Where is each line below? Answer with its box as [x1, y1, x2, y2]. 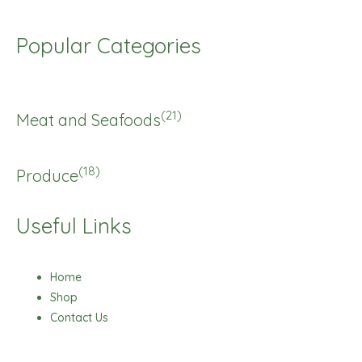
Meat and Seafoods [16, 109, 161, 130]
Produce [16, 165, 78, 186]
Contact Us [50, 309, 108, 325]
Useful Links [16, 212, 132, 239]
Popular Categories [16, 32, 201, 60]
